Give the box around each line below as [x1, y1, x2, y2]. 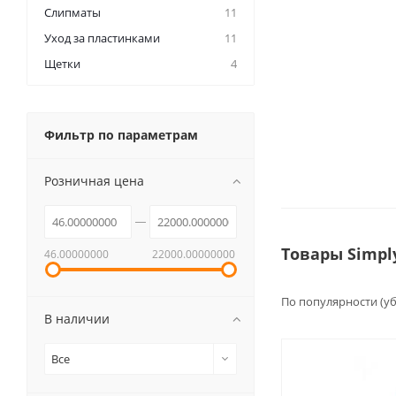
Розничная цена [44, 172, 144, 190]
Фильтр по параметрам [44, 126, 198, 144]
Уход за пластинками [44, 30, 160, 47]
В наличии [44, 310, 110, 328]
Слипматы [44, 4, 101, 21]
